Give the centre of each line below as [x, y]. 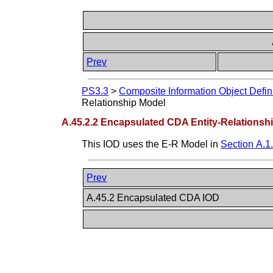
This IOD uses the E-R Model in [151, 144]
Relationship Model [124, 103]
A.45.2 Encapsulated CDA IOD [154, 197]
